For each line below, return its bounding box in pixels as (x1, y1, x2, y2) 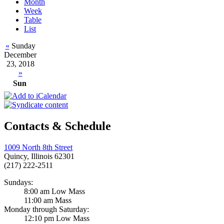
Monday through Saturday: (4, 205, 89, 214)
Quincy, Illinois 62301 (4, 152, 74, 161)
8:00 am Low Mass (24, 187, 85, 196)
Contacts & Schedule (4, 119, 111, 133)
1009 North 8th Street (4, 143, 72, 152)
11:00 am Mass (24, 196, 71, 205)
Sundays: (4, 178, 33, 187)
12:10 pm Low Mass (24, 214, 89, 223)
